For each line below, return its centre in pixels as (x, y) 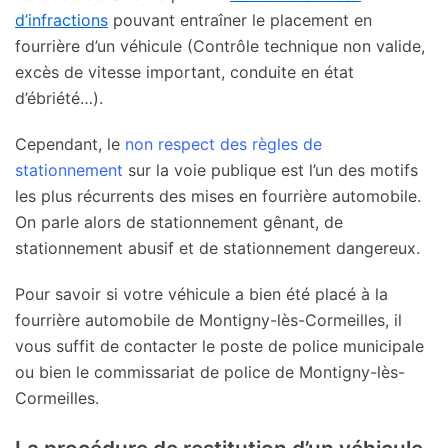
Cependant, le (70, 144)
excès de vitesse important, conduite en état (184, 72)
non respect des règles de (223, 144)
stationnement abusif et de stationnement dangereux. (217, 248)
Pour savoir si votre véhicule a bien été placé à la (201, 294)
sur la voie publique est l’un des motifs (270, 170)
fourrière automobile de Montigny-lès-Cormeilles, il (208, 320)
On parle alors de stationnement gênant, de (179, 222)
